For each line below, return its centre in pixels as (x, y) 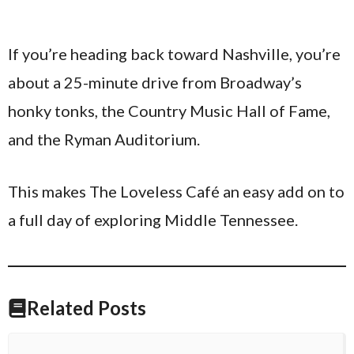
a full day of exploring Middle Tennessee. (153, 220)
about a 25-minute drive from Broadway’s (155, 82)
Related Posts (87, 308)
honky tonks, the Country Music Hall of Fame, (169, 111)
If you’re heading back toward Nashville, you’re (174, 54)
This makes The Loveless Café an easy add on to (176, 191)
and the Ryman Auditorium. (104, 139)
